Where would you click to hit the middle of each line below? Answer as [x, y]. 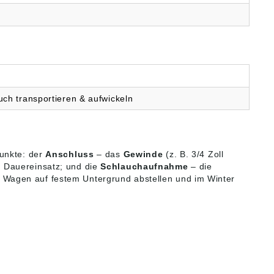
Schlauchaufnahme [144, 167]
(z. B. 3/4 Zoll [193, 154]
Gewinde [143, 154]
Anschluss [70, 154]
